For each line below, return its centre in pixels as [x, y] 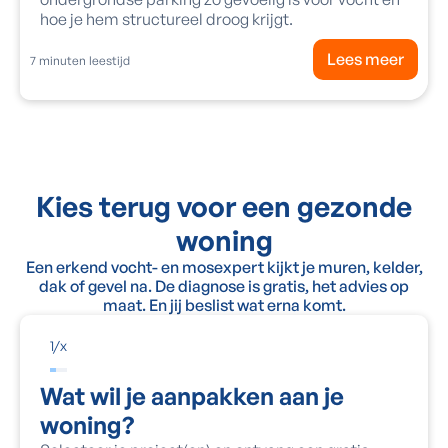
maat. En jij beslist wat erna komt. [224, 304]
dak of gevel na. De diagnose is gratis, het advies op [224, 285]
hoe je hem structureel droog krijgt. [166, 18]
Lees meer [365, 58]
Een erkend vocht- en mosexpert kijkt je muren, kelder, [224, 266]
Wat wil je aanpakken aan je [192, 395]
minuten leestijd [83, 60]
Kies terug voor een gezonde [224, 206]
